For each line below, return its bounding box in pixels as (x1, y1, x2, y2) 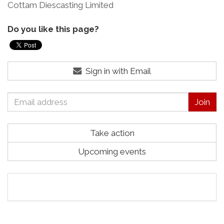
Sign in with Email (83, 66, 151, 76)
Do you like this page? (7, 24, 99, 34)
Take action (89, 128, 134, 138)
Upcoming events (78, 146, 146, 156)
